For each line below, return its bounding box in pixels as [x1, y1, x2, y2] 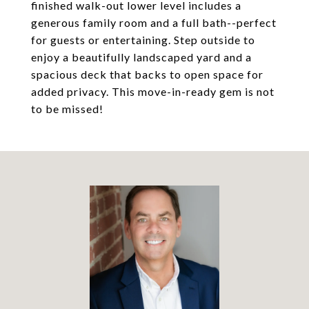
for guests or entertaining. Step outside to [31, 33, 255, 46]
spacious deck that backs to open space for [31, 68, 263, 81]
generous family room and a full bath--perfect [31, 16, 277, 29]
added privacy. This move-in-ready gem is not [31, 85, 275, 98]
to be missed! [31, 102, 103, 115]
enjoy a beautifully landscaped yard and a [31, 50, 252, 63]
